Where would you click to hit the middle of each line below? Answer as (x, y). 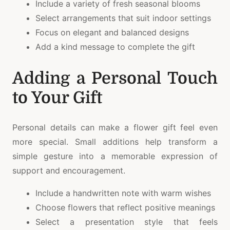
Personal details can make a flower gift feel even (115, 127)
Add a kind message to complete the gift (115, 46)
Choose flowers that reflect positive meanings (125, 207)
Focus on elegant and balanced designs (112, 32)
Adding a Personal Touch (115, 78)
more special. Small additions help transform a (115, 141)
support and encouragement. (69, 170)
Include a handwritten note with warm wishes (123, 193)
